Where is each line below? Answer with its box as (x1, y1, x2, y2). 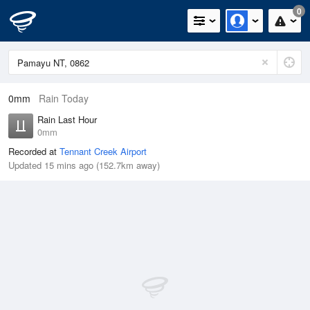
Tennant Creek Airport (60, 145, 147, 158)
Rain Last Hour (37, 113, 97, 126)
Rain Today (39, 91, 89, 105)
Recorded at (8, 145, 60, 158)
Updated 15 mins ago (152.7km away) (8, 158, 160, 172)
